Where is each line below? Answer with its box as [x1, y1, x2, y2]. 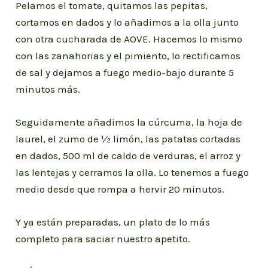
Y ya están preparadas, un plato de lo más [16, 216, 211, 229]
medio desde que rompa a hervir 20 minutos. [16, 183, 225, 196]
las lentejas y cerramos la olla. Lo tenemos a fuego [16, 166, 249, 179]
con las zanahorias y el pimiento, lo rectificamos [16, 49, 241, 62]
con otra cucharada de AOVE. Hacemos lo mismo [16, 32, 243, 45]
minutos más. [16, 83, 81, 95]
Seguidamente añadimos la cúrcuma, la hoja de [16, 116, 243, 129]
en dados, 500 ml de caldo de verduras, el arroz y [16, 150, 241, 162]
